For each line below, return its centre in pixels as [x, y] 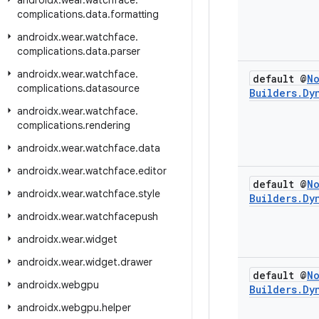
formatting [135, 14]
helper [116, 308]
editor [152, 171]
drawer [136, 262]
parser [125, 51]
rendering [108, 125]
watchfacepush [122, 216]
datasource [113, 88]
